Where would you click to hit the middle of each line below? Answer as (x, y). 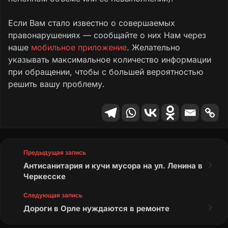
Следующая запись (53, 195)
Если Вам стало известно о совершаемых (92, 23)
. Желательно (153, 47)
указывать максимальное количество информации (110, 59)
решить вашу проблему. (56, 84)
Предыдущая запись (55, 152)
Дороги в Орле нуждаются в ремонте (96, 208)
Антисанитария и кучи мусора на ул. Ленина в (113, 165)
